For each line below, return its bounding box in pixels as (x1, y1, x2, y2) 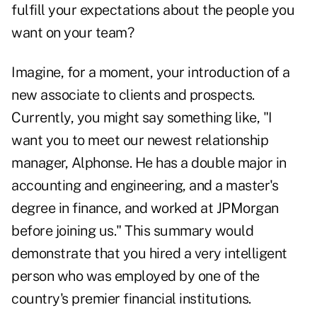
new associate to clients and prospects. (11, 86, 255, 104)
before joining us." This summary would (11, 222, 253, 240)
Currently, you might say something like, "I (11, 109, 272, 127)
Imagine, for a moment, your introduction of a (11, 64, 290, 81)
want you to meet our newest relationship (11, 132, 268, 149)
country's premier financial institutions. (11, 290, 251, 308)
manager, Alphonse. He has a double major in (11, 154, 287, 172)
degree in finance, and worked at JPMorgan (11, 200, 279, 217)
